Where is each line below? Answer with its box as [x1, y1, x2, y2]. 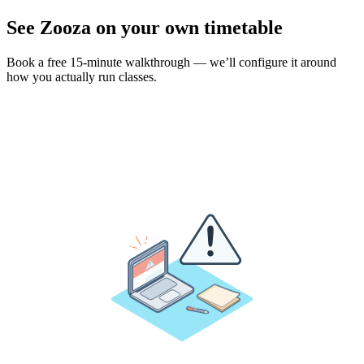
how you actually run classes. [6, 69, 157, 84]
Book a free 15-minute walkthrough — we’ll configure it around [6, 54, 336, 69]
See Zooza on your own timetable [6, 16, 283, 38]
